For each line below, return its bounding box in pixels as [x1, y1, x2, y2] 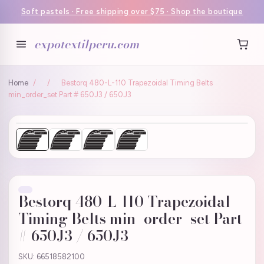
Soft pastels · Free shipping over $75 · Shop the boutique [21, 7, 243, 16]
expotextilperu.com [34, 35, 139, 53]
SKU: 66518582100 [18, 252, 85, 261]
